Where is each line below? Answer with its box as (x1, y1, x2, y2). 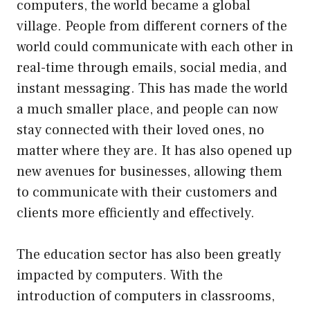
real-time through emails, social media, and (17, 58, 287, 77)
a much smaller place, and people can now (17, 100, 278, 118)
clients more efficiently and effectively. (17, 203, 255, 222)
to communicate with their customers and (17, 183, 277, 201)
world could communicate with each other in (17, 37, 293, 56)
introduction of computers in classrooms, (17, 286, 275, 305)
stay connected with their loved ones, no (17, 120, 264, 139)
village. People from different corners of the (17, 17, 287, 35)
